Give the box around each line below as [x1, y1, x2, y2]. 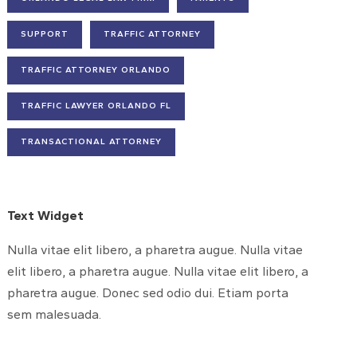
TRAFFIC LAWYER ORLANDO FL [21, 100, 172, 111]
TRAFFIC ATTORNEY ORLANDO [21, 65, 171, 75]
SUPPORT [21, 29, 69, 39]
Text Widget [7, 208, 84, 223]
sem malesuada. [7, 307, 102, 322]
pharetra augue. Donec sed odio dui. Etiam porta [7, 285, 289, 300]
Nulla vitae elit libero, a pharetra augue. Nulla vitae [7, 242, 304, 257]
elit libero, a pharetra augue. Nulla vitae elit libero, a [7, 264, 309, 279]
